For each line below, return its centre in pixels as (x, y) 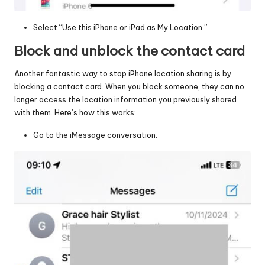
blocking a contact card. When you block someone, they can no (129, 87)
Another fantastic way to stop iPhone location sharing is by (123, 74)
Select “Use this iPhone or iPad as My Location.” (120, 27)
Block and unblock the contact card (130, 51)
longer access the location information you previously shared (125, 100)
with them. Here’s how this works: (75, 113)
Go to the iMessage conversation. (95, 135)
